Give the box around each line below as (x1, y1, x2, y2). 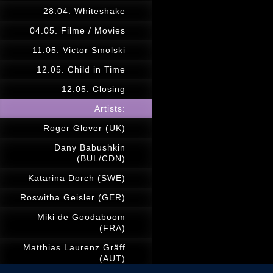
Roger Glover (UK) (43, 123, 126, 133)
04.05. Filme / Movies (30, 26, 126, 35)
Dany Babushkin (54, 143, 126, 152)
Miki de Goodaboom (37, 212, 126, 222)
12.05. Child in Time (37, 65, 126, 74)
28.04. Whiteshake (43, 6, 126, 16)
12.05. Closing (62, 84, 126, 94)
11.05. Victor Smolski (32, 45, 126, 55)
